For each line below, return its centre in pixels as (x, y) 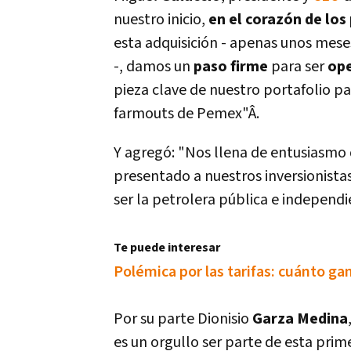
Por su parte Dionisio (183, 319)
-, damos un (154, 67)
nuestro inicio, (161, 20)
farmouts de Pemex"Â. (186, 114)
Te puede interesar (167, 248)
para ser (298, 67)
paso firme (231, 67)
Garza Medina (300, 319)
